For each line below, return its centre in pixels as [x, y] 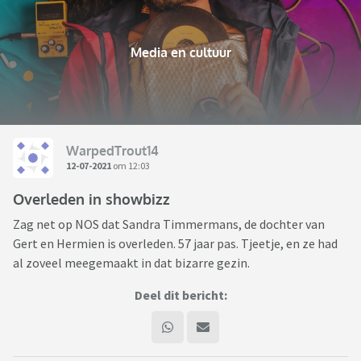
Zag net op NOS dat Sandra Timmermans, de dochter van [169, 224]
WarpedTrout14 [112, 150]
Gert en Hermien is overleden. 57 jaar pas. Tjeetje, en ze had [175, 244]
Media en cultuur [180, 53]
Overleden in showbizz [91, 199]
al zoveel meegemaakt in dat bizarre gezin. [131, 263]
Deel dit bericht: [180, 295]
